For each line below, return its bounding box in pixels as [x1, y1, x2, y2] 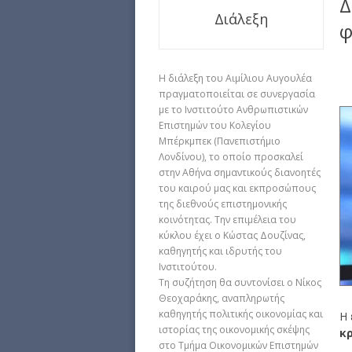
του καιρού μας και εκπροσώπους [159, 181, 316, 195]
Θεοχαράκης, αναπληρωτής [159, 291, 284, 305]
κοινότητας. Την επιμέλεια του [159, 212, 296, 226]
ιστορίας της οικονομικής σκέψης [159, 322, 310, 336]
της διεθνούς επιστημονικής [159, 196, 287, 211]
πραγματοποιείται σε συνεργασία [159, 86, 315, 101]
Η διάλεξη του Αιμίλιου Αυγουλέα [159, 71, 312, 85]
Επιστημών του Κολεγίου [159, 118, 271, 132]
